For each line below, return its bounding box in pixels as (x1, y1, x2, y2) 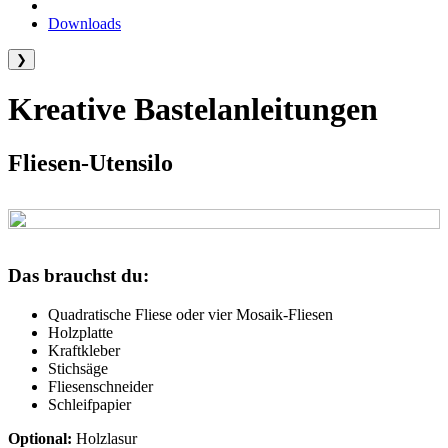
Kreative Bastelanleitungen (8, 91, 378, 128)
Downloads (48, 15, 121, 32)
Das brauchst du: (8, 264, 149, 286)
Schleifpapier (48, 395, 131, 413)
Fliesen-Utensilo (8, 149, 173, 176)
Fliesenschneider (48, 377, 153, 395)
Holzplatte (48, 323, 113, 341)
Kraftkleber (48, 341, 120, 359)
